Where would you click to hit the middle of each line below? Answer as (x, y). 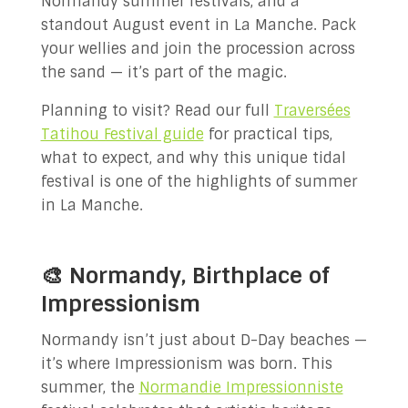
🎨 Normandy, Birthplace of (185, 275)
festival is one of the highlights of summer (199, 182)
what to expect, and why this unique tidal (193, 158)
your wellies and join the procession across (198, 49)
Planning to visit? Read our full (157, 111)
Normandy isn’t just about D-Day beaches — (204, 340)
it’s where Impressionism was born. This (186, 364)
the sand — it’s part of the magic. (163, 72)
